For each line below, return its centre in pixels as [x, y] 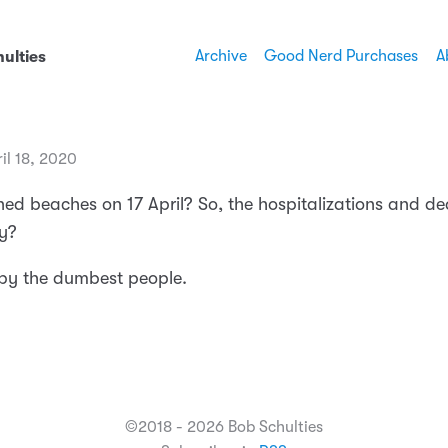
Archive [220, 56]
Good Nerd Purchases [341, 56]
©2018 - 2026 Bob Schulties [224, 427]
